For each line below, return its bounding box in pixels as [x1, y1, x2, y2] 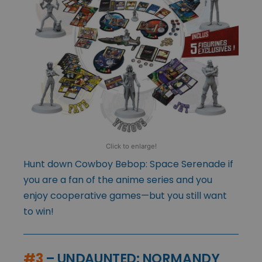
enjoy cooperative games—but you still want [23, 189, 227, 203]
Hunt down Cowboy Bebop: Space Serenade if [23, 157, 233, 171]
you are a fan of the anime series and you [23, 173, 212, 187]
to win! [23, 205, 54, 219]
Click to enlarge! [105, 142, 157, 151]
